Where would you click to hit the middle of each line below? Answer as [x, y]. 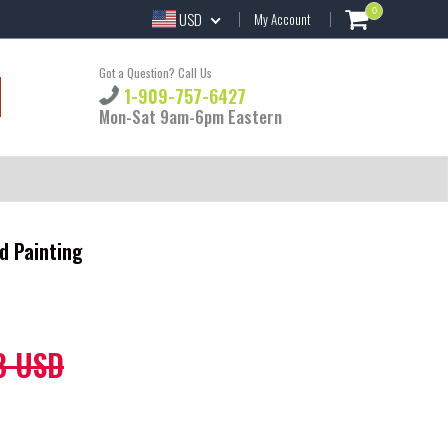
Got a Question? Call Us [155, 72]
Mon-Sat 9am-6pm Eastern [190, 117]
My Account [282, 18]
